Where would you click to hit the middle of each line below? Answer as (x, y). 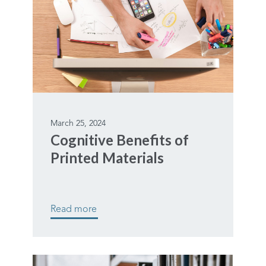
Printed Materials (107, 158)
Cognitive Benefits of (120, 140)
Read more (74, 210)
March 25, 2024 (78, 124)
